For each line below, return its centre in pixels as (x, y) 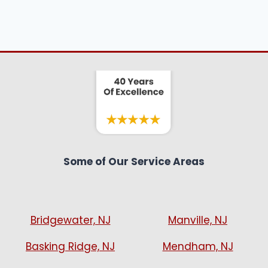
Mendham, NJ (198, 246)
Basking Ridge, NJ (70, 246)
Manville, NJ (198, 220)
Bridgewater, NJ (70, 220)
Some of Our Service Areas (134, 162)
